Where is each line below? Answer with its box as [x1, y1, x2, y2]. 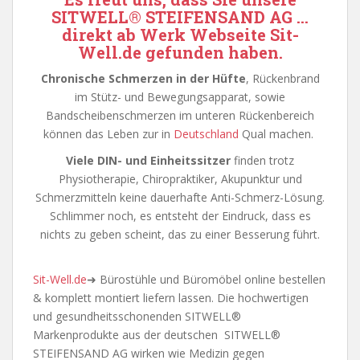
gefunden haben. [141, 42, 283, 63]
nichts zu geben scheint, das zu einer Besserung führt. [40, 227, 320, 243]
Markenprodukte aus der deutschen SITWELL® [33, 327, 280, 343]
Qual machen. [239, 126, 317, 142]
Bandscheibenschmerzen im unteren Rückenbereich [46, 108, 314, 124]
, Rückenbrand [245, 71, 320, 87]
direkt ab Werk [61, 24, 186, 46]
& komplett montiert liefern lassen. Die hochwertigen [33, 290, 309, 306]
